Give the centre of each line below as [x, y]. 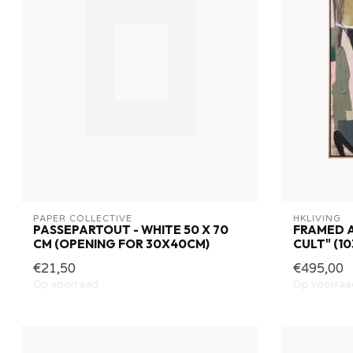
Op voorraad [66, 285]
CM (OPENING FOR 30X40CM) [121, 244]
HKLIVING [317, 219]
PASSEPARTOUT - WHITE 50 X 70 [131, 230]
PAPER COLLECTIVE [83, 219]
